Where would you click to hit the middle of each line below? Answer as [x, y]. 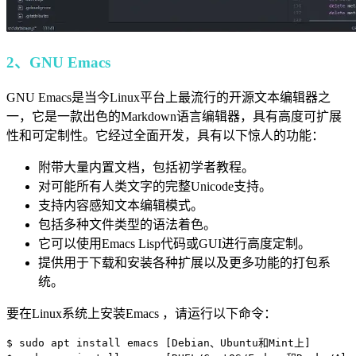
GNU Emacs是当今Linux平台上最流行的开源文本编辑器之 [168, 97]
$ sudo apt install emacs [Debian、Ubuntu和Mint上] [159, 342]
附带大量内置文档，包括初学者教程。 [146, 167]
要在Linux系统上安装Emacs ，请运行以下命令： [141, 313]
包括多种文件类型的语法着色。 [127, 224]
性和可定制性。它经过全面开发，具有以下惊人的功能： [165, 135]
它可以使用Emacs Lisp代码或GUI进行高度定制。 [174, 243]
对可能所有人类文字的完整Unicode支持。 [155, 186]
